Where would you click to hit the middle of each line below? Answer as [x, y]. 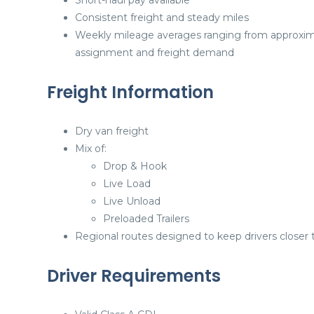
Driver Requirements [134, 276]
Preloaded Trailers [146, 219]
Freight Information [130, 92]
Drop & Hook [135, 166]
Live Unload [132, 201]
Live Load [127, 184]
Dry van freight [112, 131]
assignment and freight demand [155, 53]
